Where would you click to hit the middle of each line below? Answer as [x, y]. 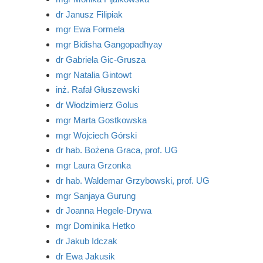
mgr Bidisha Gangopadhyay [109, 44]
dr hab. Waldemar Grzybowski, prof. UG [132, 180]
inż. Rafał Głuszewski [97, 90]
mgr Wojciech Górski [96, 135]
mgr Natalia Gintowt [93, 75]
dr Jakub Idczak [86, 241]
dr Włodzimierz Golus [97, 105]
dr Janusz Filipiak [89, 14]
